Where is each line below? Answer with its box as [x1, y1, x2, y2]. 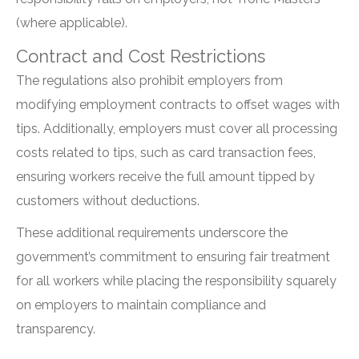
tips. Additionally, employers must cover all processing [16, 121, 337, 136]
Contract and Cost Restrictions [16, 46, 265, 67]
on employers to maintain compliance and [16, 297, 266, 313]
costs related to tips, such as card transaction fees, [16, 145, 316, 160]
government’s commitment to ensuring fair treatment [16, 249, 330, 264]
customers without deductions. [16, 193, 200, 208]
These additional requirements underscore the [16, 225, 288, 240]
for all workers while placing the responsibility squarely [16, 273, 337, 288]
